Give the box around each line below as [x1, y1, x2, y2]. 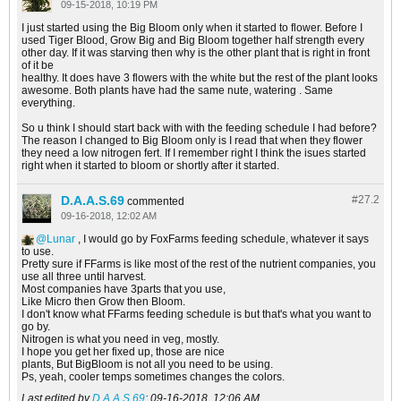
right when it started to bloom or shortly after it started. [21, 159, 279, 173]
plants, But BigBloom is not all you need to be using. [21, 358, 273, 371]
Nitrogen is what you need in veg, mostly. [21, 333, 219, 346]
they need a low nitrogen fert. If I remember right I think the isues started [21, 147, 366, 160]
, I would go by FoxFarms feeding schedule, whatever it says [75, 233, 369, 246]
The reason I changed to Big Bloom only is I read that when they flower [21, 134, 363, 148]
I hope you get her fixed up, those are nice [21, 346, 225, 359]
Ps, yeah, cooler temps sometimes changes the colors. [21, 371, 285, 384]
